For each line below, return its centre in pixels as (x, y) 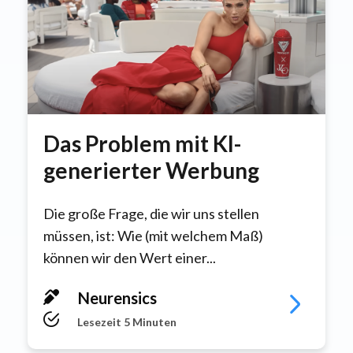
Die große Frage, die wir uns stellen (151, 214)
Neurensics (116, 298)
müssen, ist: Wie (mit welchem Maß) (153, 236)
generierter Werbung (151, 171)
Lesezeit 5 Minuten (126, 322)
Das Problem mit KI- (142, 144)
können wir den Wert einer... (130, 258)
